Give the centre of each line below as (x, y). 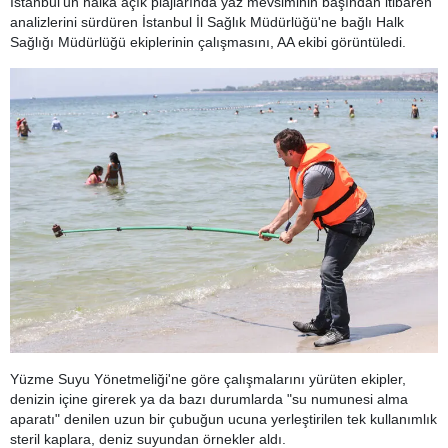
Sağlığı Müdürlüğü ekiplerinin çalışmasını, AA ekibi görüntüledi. (212, 42)
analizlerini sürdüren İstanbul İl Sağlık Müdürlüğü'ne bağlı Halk (207, 22)
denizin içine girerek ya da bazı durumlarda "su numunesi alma (209, 399)
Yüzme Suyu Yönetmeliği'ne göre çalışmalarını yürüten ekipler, (208, 379)
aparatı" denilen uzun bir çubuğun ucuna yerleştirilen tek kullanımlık (223, 419)
